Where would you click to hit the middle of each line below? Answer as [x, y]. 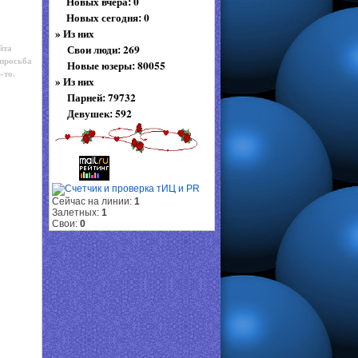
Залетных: [76, 213]
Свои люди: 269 [103, 50]
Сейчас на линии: [93, 201]
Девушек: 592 [99, 113]
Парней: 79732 [101, 97]
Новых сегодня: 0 [107, 18]
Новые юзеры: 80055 [116, 66]
